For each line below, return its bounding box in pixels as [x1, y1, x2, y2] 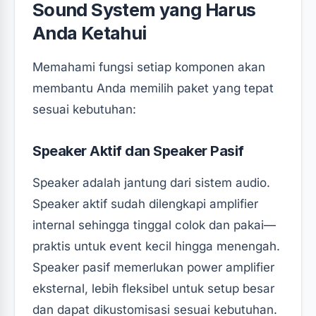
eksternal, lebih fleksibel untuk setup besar [32, 281, 274, 296]
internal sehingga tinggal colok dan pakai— [32, 217, 276, 232]
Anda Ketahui [32, 21, 147, 44]
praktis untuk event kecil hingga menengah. [32, 238, 280, 253]
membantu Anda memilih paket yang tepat [32, 80, 274, 95]
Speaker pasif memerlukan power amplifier [32, 260, 274, 274]
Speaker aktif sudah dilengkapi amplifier [32, 196, 258, 211]
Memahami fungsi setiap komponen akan [32, 59, 265, 74]
